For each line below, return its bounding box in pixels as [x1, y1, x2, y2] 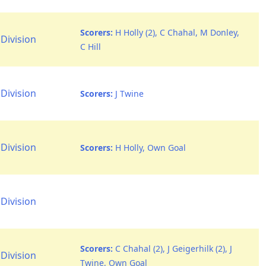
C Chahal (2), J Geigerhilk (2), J [113, 243, 232, 254]
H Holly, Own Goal [113, 142, 186, 153]
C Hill [80, 41, 101, 52]
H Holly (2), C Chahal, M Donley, [113, 27, 239, 38]
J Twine [113, 88, 144, 99]
